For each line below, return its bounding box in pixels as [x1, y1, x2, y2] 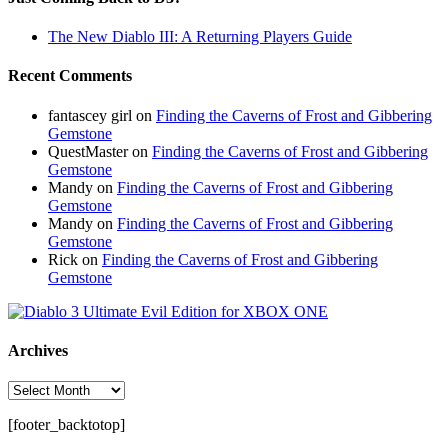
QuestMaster [48, 142, 128, 160]
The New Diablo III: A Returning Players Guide [48, 28, 352, 46]
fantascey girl [48, 106, 132, 124]
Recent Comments [8, 67, 132, 85]
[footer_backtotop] [8, 416, 125, 434]
